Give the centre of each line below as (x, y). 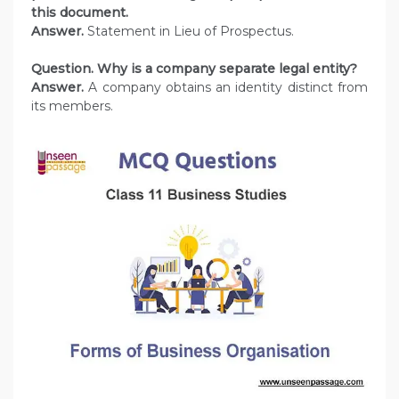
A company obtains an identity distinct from (226, 88)
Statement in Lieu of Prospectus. (189, 32)
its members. (72, 106)
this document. (81, 13)
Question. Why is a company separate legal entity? (196, 69)
